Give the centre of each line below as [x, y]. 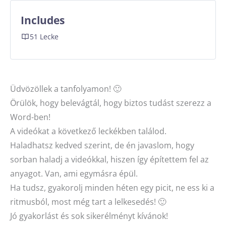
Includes [43, 20]
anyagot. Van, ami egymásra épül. [74, 174]
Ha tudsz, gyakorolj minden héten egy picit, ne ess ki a [112, 188]
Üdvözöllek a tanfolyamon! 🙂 [66, 89]
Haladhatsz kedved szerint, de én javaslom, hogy [102, 145]
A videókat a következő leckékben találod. [88, 131]
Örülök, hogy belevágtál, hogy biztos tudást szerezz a [111, 103]
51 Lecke [44, 37]
